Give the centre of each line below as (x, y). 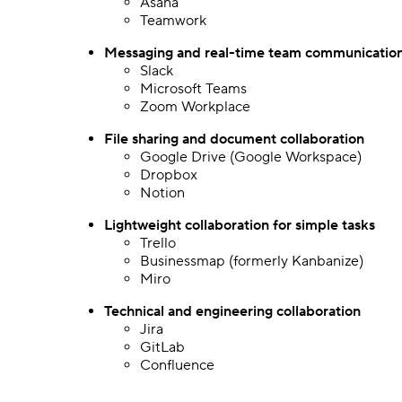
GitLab (162, 347)
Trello (158, 243)
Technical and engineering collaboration (232, 311)
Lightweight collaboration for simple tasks (240, 225)
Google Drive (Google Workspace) (251, 157)
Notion (162, 193)
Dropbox (169, 175)
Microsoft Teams (193, 89)
